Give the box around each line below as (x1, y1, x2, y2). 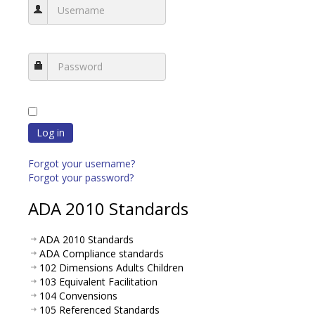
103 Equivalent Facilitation (39, 274, 157, 288)
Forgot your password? (28, 170, 134, 184)
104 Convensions (39, 288, 117, 302)
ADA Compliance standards (39, 246, 164, 260)
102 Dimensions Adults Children (39, 260, 184, 274)
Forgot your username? (28, 156, 135, 170)
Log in (37, 125, 65, 139)
